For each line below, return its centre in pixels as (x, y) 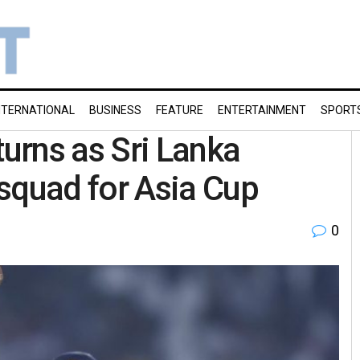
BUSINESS (115, 110)
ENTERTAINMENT (262, 110)
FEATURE (180, 110)
